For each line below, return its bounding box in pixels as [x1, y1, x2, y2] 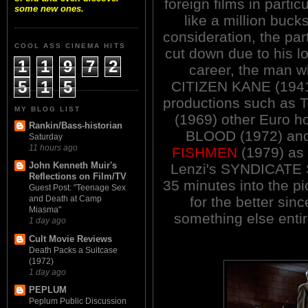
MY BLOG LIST [14, 104, 81, 113]
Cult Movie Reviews [29, 233, 112, 244]
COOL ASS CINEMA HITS [14, 42, 126, 50]
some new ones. [14, 3, 84, 14]
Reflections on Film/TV [29, 171, 126, 182]
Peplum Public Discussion [29, 296, 126, 306]
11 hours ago [29, 143, 78, 153]
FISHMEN [171, 144, 237, 160]
